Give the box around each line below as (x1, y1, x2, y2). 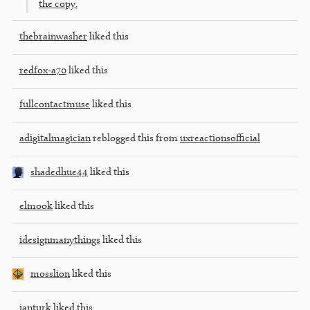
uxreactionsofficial (180, 134, 260, 143)
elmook (19, 201, 53, 211)
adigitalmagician (19, 134, 91, 143)
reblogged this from (91, 134, 180, 143)
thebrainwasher (19, 32, 87, 42)
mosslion (30, 269, 70, 279)
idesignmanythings (19, 235, 100, 245)
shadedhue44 (30, 167, 88, 177)
